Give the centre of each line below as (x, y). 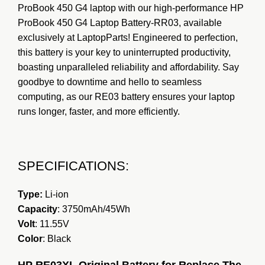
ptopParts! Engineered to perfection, (163, 37)
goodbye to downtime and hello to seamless (110, 82)
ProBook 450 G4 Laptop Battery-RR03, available (120, 22)
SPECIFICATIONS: (73, 166)
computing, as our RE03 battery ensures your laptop (126, 96)
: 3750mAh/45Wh (94, 209)
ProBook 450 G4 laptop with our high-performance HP (131, 8)
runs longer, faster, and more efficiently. (99, 111)
